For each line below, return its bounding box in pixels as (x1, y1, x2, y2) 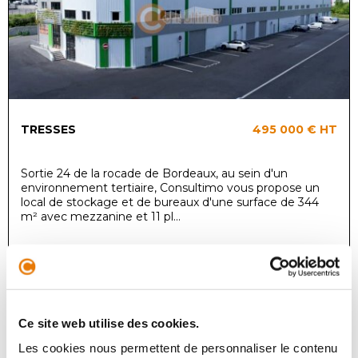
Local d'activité (232, 286, 325, 301)
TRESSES (21, 121, 76, 137)
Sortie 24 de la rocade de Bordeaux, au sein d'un (21, 165, 288, 181)
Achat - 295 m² (244, 300, 313, 313)
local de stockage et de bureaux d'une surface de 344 (21, 194, 319, 209)
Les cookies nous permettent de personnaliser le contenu (18, 340, 338, 355)
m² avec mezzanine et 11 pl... (21, 209, 181, 224)
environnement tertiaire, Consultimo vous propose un (21, 180, 320, 195)
